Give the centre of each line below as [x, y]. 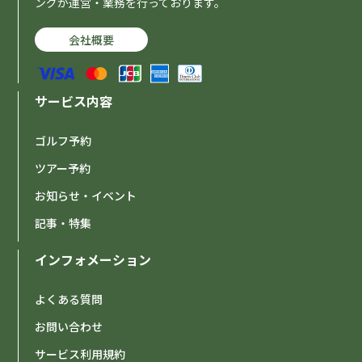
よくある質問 [69, 299]
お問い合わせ [69, 326]
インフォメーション [93, 259]
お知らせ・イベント [86, 196]
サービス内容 [74, 101]
